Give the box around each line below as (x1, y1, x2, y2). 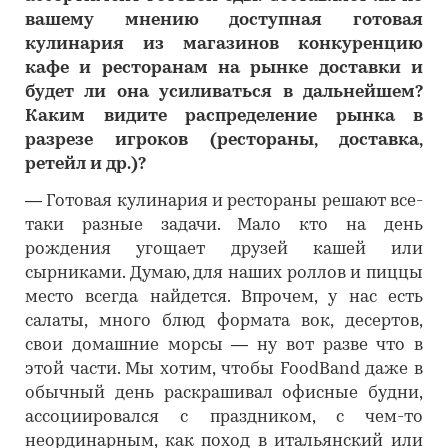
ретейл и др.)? (25, 156, 146, 173)
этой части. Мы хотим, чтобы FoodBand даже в (25, 361, 423, 378)
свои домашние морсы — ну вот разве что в (25, 337, 423, 354)
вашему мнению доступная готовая (25, 12, 423, 29)
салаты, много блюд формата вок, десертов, (25, 313, 423, 330)
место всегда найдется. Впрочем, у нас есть (25, 289, 423, 306)
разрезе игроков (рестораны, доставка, (25, 132, 423, 149)
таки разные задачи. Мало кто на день (25, 217, 423, 234)
